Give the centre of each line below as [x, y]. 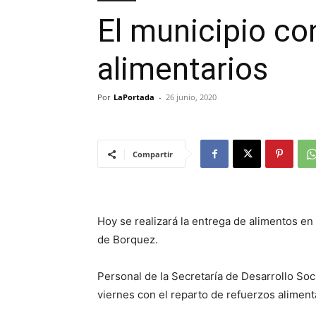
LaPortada [134, 97]
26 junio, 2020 [191, 97]
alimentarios [183, 69]
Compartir [153, 154]
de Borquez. [128, 239]
